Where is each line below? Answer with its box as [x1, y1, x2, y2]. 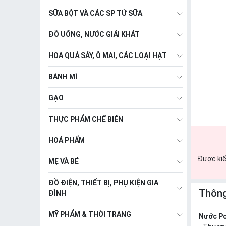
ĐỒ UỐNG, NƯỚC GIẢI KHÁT [48, 30, 140, 38]
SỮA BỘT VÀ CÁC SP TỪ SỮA [48, 9, 142, 17]
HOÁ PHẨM [48, 136, 85, 144]
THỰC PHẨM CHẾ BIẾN [48, 115, 123, 123]
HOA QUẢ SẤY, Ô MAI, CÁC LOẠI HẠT [48, 51, 167, 60]
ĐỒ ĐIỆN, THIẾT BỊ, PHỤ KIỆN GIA [48, 179, 158, 187]
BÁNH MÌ [48, 73, 77, 81]
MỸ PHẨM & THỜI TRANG [48, 210, 131, 218]
